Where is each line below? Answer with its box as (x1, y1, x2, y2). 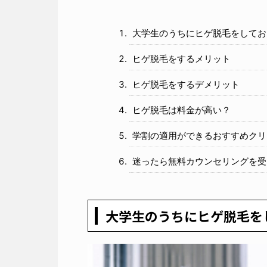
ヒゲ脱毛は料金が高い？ (132, 104, 231, 116)
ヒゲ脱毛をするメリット (132, 52, 231, 64)
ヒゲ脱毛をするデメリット (132, 78, 240, 90)
